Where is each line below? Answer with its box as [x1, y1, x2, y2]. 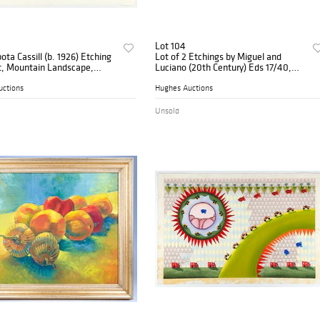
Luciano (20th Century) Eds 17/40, [155, 61, 292, 74]
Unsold [155, 106, 180, 116]
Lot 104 [155, 39, 186, 53]
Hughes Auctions [155, 83, 214, 94]
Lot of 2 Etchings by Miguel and [155, 50, 282, 64]
